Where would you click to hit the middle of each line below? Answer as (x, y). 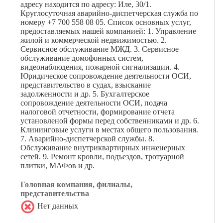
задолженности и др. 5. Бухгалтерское (85, 94)
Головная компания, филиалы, (76, 184)
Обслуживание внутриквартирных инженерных (103, 148)
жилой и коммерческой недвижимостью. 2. (94, 40)
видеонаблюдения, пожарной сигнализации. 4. (100, 67)
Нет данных (57, 206)
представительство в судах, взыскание (86, 85)
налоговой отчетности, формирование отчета (98, 112)
